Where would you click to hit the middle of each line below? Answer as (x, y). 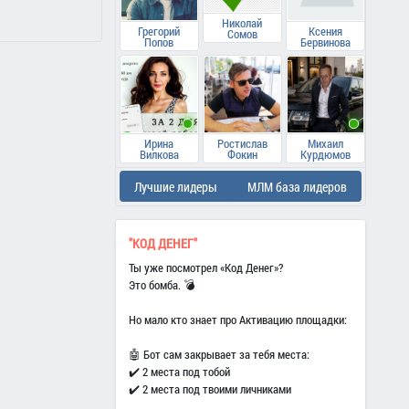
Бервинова (325, 42)
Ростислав (242, 143)
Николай (242, 22)
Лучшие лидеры (176, 186)
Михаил (325, 143)
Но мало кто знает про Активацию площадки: (238, 319)
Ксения (325, 31)
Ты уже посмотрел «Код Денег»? (206, 267)
